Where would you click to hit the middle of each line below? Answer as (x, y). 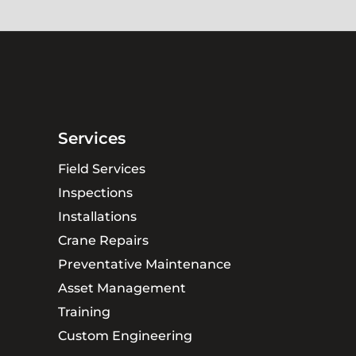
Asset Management (122, 288)
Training (84, 312)
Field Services (101, 169)
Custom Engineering (125, 336)
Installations (97, 217)
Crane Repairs (103, 241)
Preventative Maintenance (144, 265)
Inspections (95, 193)
